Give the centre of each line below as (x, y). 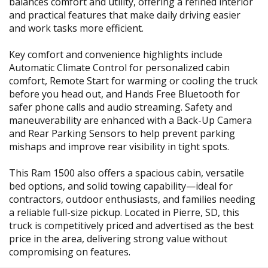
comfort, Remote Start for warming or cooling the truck (133, 81)
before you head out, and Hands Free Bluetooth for (124, 94)
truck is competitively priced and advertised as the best (131, 226)
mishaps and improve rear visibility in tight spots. (119, 147)
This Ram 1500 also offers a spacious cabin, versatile (127, 173)
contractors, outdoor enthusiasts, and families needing (132, 199)
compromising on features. (70, 252)
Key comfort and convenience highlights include (116, 54)
